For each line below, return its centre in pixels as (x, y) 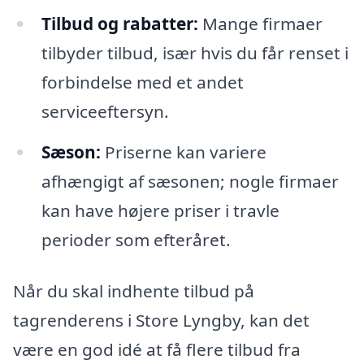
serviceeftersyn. (105, 111)
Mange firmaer (260, 23)
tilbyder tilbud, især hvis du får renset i (195, 52)
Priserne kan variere (183, 152)
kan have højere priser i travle (160, 210)
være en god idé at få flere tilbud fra (157, 350)
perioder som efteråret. (136, 239)
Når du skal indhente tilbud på (134, 291)
